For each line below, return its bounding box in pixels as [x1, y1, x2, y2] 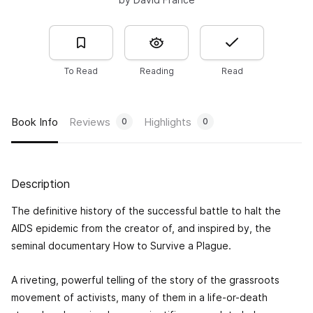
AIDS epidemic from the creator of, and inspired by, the [11, 222, 271, 235]
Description [11, 177, 70, 191]
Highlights [144, 115, 191, 129]
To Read [64, 66, 98, 77]
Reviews [69, 115, 110, 129]
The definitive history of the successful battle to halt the [11, 205, 281, 217]
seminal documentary [11, 240, 113, 252]
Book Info [11, 115, 58, 129]
